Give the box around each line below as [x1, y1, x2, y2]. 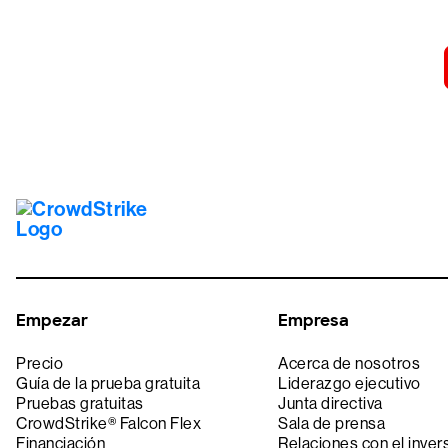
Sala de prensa [278, 414, 386, 434]
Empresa [278, 310, 350, 332]
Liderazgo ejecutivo [278, 374, 421, 394]
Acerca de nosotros [278, 354, 421, 374]
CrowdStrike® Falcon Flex [16, 414, 201, 434]
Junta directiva [278, 394, 383, 414]
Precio [16, 354, 63, 374]
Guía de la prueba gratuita [16, 374, 200, 394]
